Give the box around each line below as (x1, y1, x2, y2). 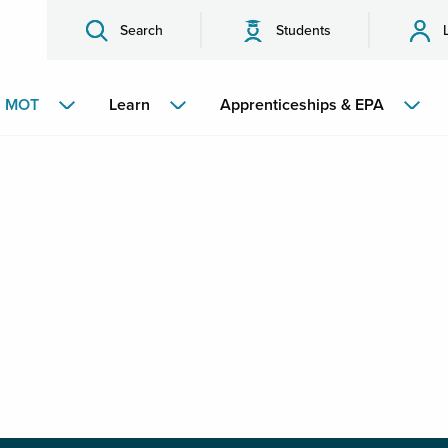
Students (275, 21, 331, 39)
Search (119, 21, 163, 39)
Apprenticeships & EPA (219, 95, 384, 115)
